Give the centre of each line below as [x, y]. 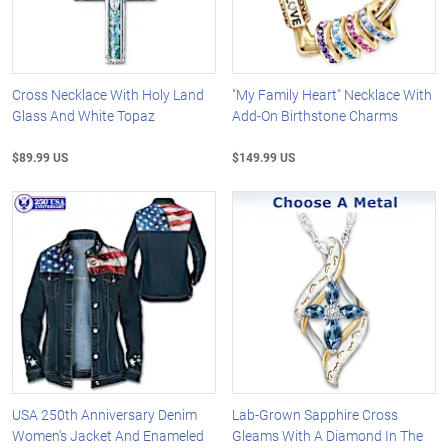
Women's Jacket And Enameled [108, 436]
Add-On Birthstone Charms [315, 115]
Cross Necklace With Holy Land [108, 94]
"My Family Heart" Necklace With [332, 94]
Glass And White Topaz [83, 115]
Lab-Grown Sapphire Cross [315, 415]
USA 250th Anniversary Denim [104, 415]
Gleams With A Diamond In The [328, 436]
